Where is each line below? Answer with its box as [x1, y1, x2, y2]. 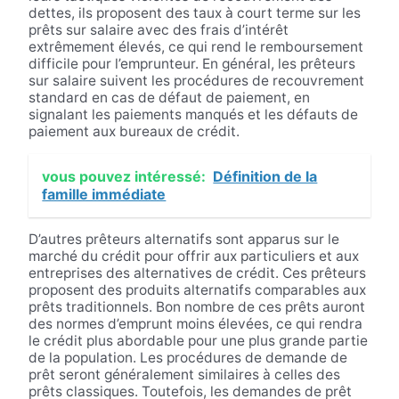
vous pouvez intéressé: [42, 167, 207, 186]
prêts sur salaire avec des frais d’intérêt [28, 21, 289, 39]
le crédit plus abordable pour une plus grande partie [28, 332, 368, 350]
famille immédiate [42, 185, 167, 204]
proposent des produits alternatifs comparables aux [28, 281, 366, 299]
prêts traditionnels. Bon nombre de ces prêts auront [28, 298, 365, 316]
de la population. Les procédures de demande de [28, 349, 347, 367]
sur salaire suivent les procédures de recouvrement [28, 72, 364, 90]
